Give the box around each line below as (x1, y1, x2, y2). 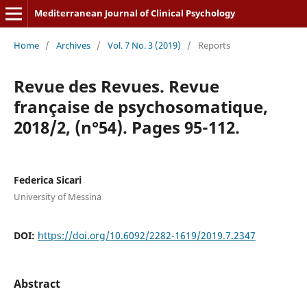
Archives (56, 38, 90, 51)
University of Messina (13, 190, 101, 203)
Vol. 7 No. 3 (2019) (107, 38, 181, 51)
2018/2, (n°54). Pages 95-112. (13, 115, 240, 138)
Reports (197, 38, 230, 51)
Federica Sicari (13, 173, 82, 186)
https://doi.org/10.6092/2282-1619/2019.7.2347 (37, 228, 256, 242)
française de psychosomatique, (13, 95, 268, 118)
